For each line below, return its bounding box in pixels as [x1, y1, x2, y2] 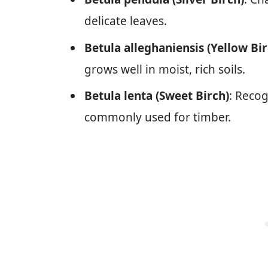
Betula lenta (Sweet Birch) [84, 88, 229, 104]
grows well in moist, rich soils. [84, 61, 245, 77]
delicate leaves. [84, 13, 167, 29]
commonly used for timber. [84, 109, 231, 126]
